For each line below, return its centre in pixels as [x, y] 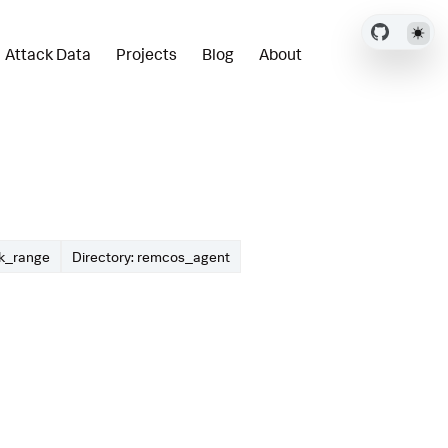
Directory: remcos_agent [151, 256]
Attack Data [47, 53]
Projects [147, 53]
